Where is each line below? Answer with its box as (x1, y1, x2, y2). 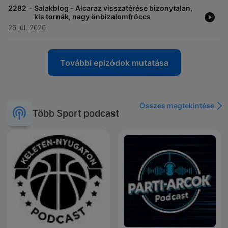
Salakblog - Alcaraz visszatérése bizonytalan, (34, 4, 192, 13)
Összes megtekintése (139, 101, 214, 110)
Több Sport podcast (32, 107, 119, 119)
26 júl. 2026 (8, 23, 46, 32)
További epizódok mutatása (60, 58, 168, 68)
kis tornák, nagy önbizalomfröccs (34, 12, 151, 21)
